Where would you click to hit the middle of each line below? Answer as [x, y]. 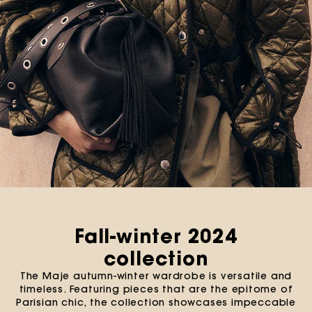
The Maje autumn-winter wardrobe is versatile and [156, 275]
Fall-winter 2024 [156, 236]
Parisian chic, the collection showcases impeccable [156, 302]
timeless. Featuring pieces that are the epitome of [156, 289]
